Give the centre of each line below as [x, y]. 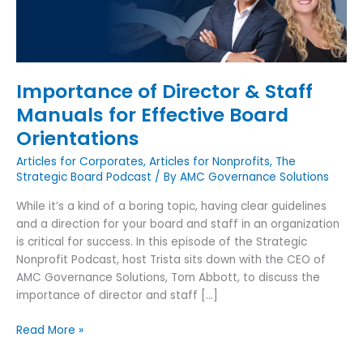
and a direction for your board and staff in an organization [178, 224]
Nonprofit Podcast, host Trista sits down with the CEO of [171, 260]
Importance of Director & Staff [164, 91]
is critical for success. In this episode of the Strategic [162, 242]
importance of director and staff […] [117, 296]
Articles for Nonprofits [209, 161]
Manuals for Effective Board [152, 114]
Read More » [50, 330]
